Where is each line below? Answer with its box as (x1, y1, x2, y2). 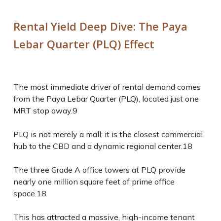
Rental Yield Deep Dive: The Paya (13, 19, 187, 34)
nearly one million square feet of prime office (13, 177, 175, 186)
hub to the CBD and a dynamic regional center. (13, 141, 183, 151)
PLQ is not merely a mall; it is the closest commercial (13, 129, 203, 139)
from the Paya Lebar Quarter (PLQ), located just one (13, 94, 199, 104)
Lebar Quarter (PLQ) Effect (13, 37, 154, 51)
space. (13, 188, 37, 198)
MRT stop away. (13, 106, 73, 115)
